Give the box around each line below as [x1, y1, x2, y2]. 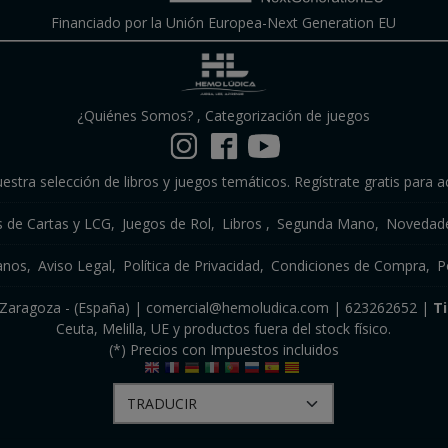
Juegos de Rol [122, 214, 212, 233]
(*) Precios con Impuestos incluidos [108, 340, 339, 359]
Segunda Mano [277, 214, 376, 233]
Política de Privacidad [123, 256, 261, 275]
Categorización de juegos [205, 106, 371, 125]
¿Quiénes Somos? [77, 106, 194, 125]
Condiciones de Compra [271, 256, 427, 275]
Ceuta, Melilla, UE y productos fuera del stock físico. [56, 319, 392, 338]
